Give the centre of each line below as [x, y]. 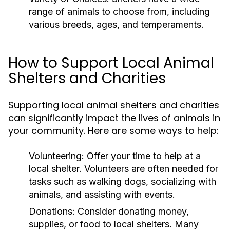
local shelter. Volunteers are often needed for [123, 169]
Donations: [52, 211]
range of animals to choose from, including [119, 12]
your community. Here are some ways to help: [113, 131]
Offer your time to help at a [142, 156]
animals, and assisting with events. [102, 194]
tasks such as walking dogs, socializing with [122, 181]
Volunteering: [56, 156]
